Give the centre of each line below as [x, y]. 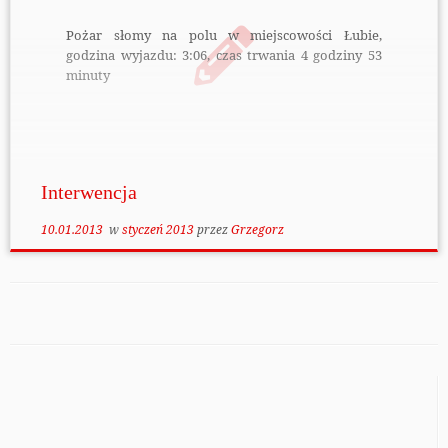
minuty [88, 75]
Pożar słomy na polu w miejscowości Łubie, [224, 35]
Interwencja [88, 192]
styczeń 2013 [159, 229]
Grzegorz [257, 229]
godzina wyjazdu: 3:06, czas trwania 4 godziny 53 [224, 55]
